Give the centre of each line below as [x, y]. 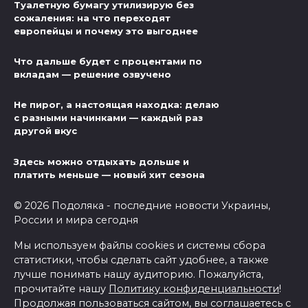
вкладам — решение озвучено [92, 75]
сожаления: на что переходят [92, 18]
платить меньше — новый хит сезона [109, 174]
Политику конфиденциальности [194, 288]
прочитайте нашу [61, 288]
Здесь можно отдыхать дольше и [101, 161]
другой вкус [45, 131]
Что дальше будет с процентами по [108, 62]
